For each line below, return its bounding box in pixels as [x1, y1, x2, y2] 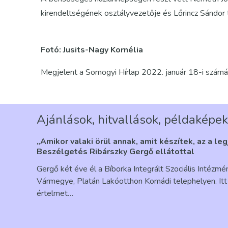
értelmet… [37, 188, 73, 199]
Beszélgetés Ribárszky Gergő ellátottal [37, 146, 194, 158]
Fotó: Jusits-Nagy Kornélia [41, 44, 143, 55]
